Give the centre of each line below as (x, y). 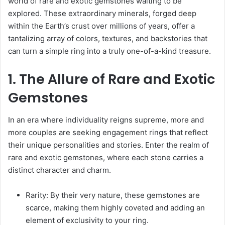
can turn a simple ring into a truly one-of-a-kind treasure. (109, 51)
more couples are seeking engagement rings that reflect (108, 133)
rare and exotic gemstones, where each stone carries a (106, 158)
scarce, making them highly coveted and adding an (115, 208)
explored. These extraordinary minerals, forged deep (102, 13)
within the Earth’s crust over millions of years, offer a (101, 26)
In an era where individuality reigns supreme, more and (106, 120)
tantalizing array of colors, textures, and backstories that (108, 38)
